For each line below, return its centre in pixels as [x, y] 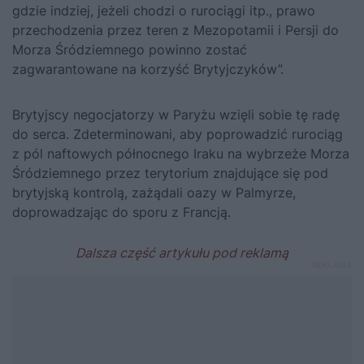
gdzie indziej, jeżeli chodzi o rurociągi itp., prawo [164, 10]
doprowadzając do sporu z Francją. [121, 212]
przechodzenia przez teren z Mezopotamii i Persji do [175, 30]
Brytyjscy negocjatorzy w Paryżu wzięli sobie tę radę [176, 114]
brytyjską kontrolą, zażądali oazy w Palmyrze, [154, 192]
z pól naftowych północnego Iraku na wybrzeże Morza [181, 153]
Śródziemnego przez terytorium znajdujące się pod [170, 173]
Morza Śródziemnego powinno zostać [130, 49]
